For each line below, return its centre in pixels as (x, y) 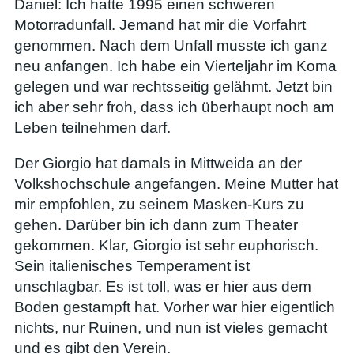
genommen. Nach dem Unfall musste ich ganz (171, 45)
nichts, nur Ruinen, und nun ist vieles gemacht (171, 327)
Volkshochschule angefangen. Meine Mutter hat (176, 183)
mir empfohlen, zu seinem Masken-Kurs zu (159, 204)
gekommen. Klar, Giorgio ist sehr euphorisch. (166, 245)
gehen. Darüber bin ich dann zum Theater (156, 224)
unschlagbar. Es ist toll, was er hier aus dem (163, 286)
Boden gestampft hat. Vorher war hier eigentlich (175, 307)
